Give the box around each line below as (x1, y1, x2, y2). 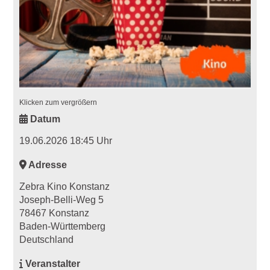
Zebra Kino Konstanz (19, 181, 110, 192)
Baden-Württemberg (19, 221, 106, 232)
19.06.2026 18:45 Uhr (19, 136, 113, 146)
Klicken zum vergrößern (19, 98, 98, 107)
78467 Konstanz (19, 208, 90, 219)
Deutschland (19, 234, 74, 245)
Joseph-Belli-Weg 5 (19, 195, 104, 206)
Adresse (27, 160, 67, 171)
